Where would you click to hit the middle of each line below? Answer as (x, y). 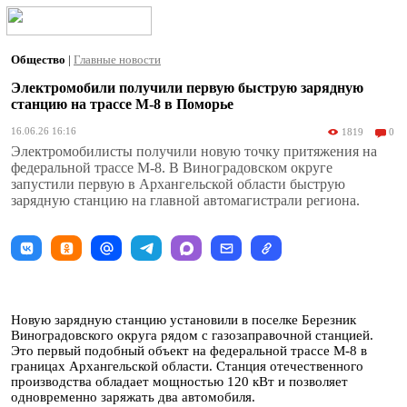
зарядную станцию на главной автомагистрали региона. (185, 200)
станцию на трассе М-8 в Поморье (122, 104)
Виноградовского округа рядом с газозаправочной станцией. (192, 335)
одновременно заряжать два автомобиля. (133, 397)
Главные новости (117, 60)
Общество (40, 60)
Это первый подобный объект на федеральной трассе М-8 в (189, 351)
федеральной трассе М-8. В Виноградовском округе (172, 168)
